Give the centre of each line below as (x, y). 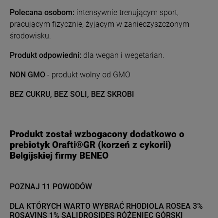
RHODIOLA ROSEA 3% (164, 206)
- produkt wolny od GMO (88, 75)
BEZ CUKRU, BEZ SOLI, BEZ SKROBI (72, 94)
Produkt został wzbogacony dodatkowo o (97, 134)
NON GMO (27, 75)
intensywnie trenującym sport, (127, 12)
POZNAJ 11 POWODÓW (51, 186)
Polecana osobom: (42, 12)
